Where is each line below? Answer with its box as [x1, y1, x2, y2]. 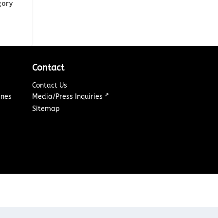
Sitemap [32, 104, 60, 113]
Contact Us [32, 81, 68, 90]
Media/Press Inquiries [32, 92, 105, 101]
